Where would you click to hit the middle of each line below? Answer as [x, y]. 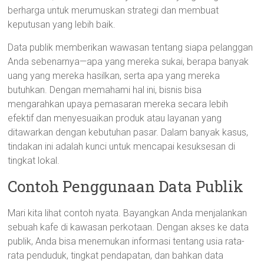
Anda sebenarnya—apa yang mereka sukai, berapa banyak [128, 62]
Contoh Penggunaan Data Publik [126, 186]
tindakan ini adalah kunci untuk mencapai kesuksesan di [122, 146]
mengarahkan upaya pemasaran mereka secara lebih [118, 104]
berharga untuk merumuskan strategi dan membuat [113, 10]
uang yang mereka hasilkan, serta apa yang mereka [114, 76]
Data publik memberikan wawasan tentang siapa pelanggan [131, 47]
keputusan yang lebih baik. [62, 24]
